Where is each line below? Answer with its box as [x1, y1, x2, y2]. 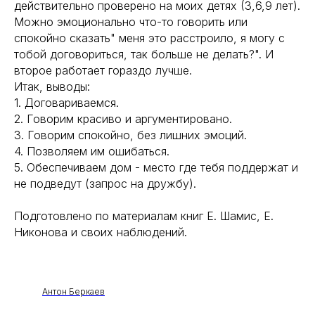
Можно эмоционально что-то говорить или [14, 15, 247, 29]
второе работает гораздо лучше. [14, 63, 195, 77]
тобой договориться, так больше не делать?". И [14, 47, 274, 61]
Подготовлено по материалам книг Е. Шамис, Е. [14, 209, 274, 223]
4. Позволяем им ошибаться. [14, 144, 169, 158]
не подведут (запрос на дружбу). [14, 176, 200, 191]
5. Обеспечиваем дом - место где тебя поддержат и [14, 160, 298, 174]
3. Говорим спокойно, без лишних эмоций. [14, 128, 247, 142]
